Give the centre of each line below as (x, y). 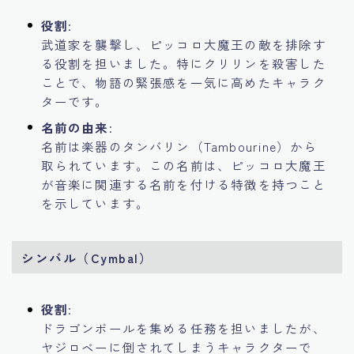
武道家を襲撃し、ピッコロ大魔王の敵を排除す (183, 44)
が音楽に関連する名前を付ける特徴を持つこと (183, 184)
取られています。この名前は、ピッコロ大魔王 (183, 165)
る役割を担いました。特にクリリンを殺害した (183, 63)
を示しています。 (95, 203)
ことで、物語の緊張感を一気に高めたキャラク (183, 82)
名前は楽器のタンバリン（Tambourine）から (179, 146)
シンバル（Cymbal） (87, 257)
